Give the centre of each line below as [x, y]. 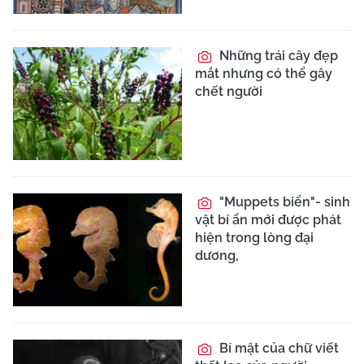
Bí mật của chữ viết [277, 348]
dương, [217, 256]
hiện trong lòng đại [254, 238]
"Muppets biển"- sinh [283, 202]
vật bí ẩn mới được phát [268, 220]
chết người [229, 92]
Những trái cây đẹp [277, 56]
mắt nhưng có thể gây [264, 74]
